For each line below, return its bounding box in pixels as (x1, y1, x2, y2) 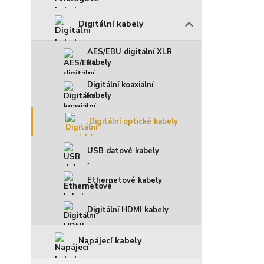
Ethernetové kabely (87, 175, 162, 186)
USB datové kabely (87, 146, 159, 156)
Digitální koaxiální (87, 80, 153, 90)
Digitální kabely (78, 18, 143, 29)
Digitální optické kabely (89, 116, 178, 127)
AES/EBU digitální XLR (87, 47, 172, 57)
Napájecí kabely (78, 235, 141, 246)
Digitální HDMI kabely (87, 204, 169, 215)
